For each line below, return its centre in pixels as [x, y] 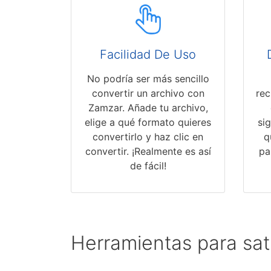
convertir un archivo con [148, 93]
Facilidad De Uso [148, 55]
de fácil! [148, 166]
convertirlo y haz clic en [148, 137]
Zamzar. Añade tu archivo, [148, 108]
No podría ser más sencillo [148, 79]
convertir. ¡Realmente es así [148, 152]
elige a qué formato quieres [148, 122]
